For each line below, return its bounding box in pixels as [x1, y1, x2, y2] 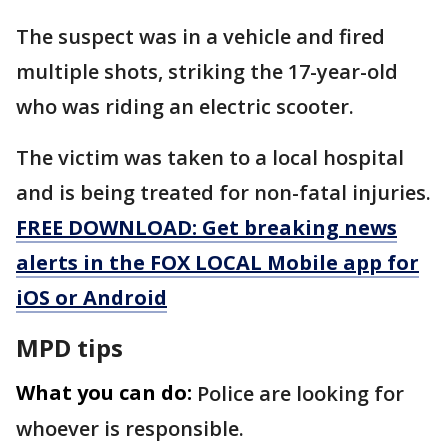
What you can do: [16, 379, 192, 407]
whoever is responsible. [16, 415, 244, 443]
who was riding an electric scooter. [16, 93, 354, 121]
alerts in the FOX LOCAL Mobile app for [16, 249, 419, 277]
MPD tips [16, 331, 123, 365]
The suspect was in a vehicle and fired [16, 23, 385, 51]
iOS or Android [16, 284, 167, 312]
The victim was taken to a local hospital [16, 144, 404, 172]
